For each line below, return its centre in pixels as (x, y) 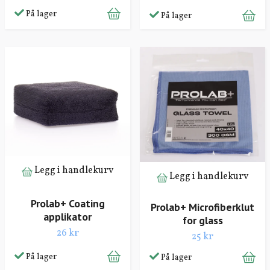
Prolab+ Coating (67, 203)
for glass (202, 221)
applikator (67, 216)
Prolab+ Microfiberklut (202, 207)
